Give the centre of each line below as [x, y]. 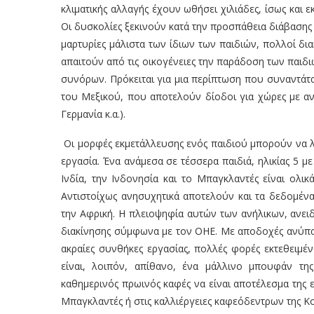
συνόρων [83, 78]
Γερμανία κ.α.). [93, 114]
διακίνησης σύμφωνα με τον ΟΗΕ [138, 231]
